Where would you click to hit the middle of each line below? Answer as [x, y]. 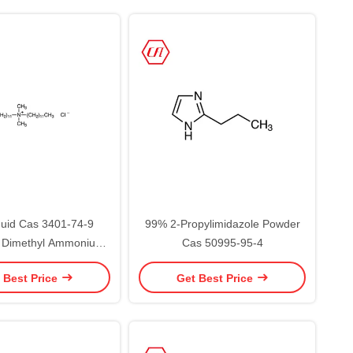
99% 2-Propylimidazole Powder [222, 224]
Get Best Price [216, 278]
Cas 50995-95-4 [222, 243]
